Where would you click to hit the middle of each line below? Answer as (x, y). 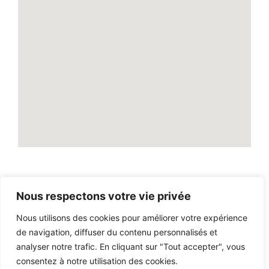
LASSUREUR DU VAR (195, 205)
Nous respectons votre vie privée (104, 196)
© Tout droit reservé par (104, 205)
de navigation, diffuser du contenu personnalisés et (117, 232)
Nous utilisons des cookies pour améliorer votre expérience (132, 218)
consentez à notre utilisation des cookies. (97, 261)
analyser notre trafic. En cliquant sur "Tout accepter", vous (131, 246)
